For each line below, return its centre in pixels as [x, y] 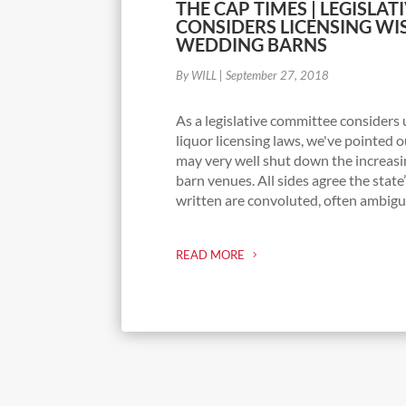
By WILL [197, 75]
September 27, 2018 [278, 75]
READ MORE [211, 255]
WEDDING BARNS [252, 44]
